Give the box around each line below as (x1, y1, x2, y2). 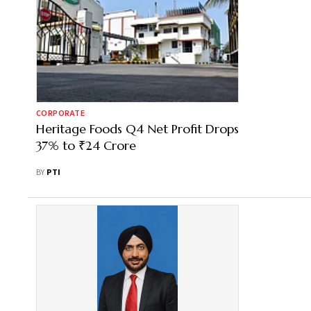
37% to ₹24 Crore (36, 137, 136, 153)
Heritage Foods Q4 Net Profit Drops (36, 121, 239, 137)
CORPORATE (36, 108, 85, 119)
